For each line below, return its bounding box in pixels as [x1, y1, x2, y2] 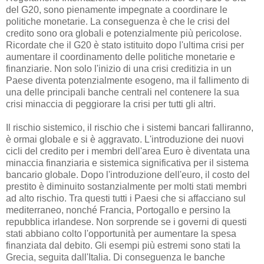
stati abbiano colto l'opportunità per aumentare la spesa [6, 229, 236, 239]
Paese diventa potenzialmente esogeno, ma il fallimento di [6, 75, 249, 86]
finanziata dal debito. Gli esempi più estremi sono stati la [6, 240, 240, 251]
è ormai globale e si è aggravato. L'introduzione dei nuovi [6, 134, 244, 145]
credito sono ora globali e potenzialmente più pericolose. [6, 28, 242, 39]
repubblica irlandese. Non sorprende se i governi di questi [6, 217, 247, 227]
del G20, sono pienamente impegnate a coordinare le [6, 5, 227, 15]
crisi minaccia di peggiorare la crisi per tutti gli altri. [6, 99, 216, 110]
